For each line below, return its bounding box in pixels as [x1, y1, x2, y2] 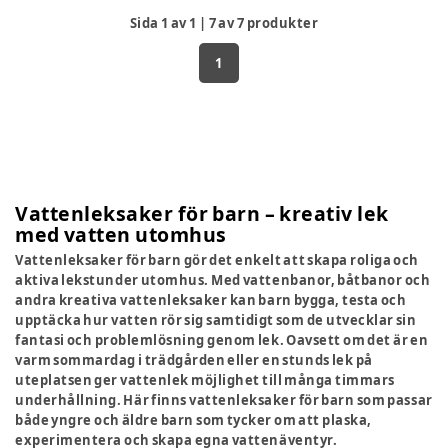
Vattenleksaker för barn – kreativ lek [15, 200, 389, 227]
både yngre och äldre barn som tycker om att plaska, [15, 410, 372, 429]
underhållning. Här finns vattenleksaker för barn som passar [15, 390, 433, 409]
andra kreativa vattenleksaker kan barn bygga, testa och [15, 290, 407, 309]
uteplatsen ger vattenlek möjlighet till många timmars [15, 370, 395, 389]
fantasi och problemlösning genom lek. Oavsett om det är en [15, 330, 429, 349]
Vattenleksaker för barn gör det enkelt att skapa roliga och [15, 250, 419, 269]
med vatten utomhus [15, 221, 227, 248]
